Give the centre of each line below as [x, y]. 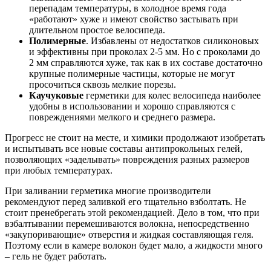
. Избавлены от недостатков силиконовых [172, 41]
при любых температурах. [59, 170]
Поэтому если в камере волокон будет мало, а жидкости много [134, 245]
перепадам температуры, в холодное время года [128, 8]
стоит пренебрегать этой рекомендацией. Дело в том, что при [132, 212]
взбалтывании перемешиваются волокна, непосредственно [127, 223]
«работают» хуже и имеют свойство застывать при [134, 19]
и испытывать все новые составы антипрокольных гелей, [124, 148]
